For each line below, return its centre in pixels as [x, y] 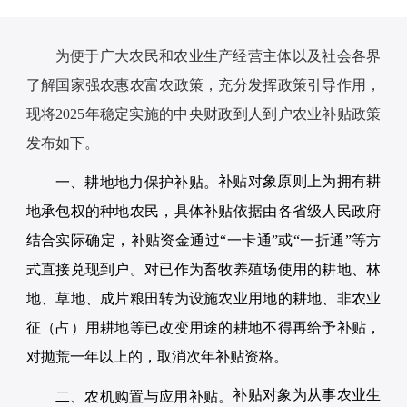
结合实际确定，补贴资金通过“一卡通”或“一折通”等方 [203, 241]
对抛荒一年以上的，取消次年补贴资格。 [157, 357]
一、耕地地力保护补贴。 [137, 183]
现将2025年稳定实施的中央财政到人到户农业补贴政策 [203, 114]
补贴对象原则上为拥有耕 [300, 181]
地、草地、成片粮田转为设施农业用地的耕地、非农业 [203, 299]
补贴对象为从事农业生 [307, 395]
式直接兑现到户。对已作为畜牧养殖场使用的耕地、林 [203, 270]
